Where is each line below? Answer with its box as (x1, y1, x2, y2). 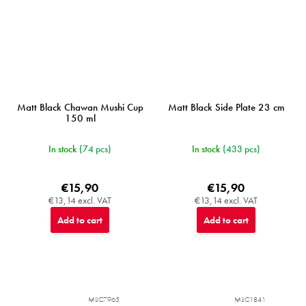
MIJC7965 (88, 294, 120, 305)
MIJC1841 (234, 294, 266, 305)
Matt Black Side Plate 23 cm (167, 100, 285, 115)
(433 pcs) (223, 143, 260, 156)
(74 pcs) (79, 143, 111, 156)
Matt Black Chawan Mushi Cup (16, 100, 143, 115)
